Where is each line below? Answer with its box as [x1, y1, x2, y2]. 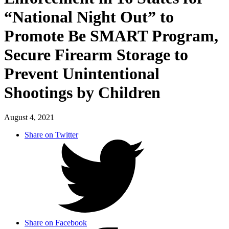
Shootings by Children [4, 83, 161, 102]
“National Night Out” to [4, 7, 174, 26]
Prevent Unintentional [4, 64, 159, 83]
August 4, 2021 [4, 113, 54, 122]
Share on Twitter [25, 130, 78, 140]
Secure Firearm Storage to [4, 45, 188, 64]
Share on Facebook [25, 218, 87, 227]
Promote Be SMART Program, [4, 26, 218, 45]
